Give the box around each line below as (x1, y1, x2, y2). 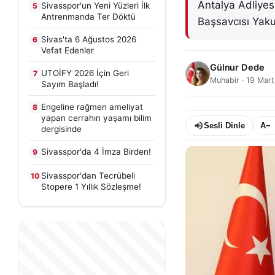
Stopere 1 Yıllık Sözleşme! (41, 182, 141, 192)
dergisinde (41, 124, 82, 134)
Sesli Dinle (204, 121, 245, 130)
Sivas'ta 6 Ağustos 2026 (41, 34, 136, 44)
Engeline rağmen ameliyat (41, 102, 143, 112)
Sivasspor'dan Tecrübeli (41, 171, 135, 180)
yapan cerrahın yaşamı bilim (41, 113, 152, 123)
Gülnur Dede (210, 62, 265, 73)
